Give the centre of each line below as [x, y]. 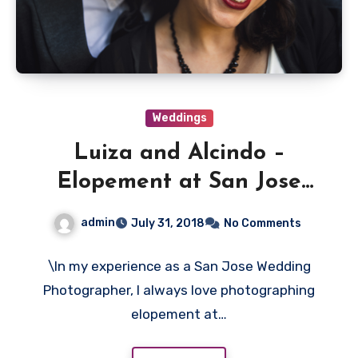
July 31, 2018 [168, 223]
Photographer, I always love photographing [179, 290]
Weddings [179, 118]
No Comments [263, 223]
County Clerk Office [179, 211]
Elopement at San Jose [179, 183]
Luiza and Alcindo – [179, 154]
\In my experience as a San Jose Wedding [179, 266]
